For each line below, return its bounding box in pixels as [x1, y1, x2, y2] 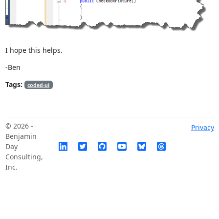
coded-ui [27, 81, 50, 88]
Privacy [191, 123, 214, 132]
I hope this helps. [5, 45, 63, 55]
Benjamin [5, 131, 37, 141]
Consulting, [5, 152, 43, 161]
